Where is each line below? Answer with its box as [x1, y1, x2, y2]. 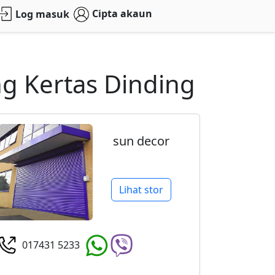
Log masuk [15, 7, 70, 21]
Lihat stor [118, 183, 163, 196]
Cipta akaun [91, 7, 152, 21]
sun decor [112, 133, 169, 149]
